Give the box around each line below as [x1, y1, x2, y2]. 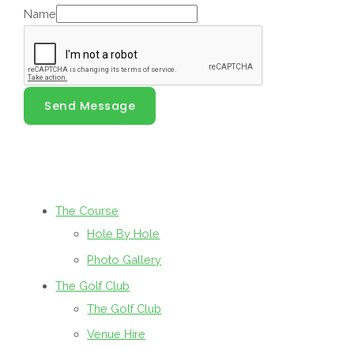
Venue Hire [87, 327, 146, 341]
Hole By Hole [87, 227, 160, 241]
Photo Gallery [87, 253, 162, 267]
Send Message [44, 97, 136, 114]
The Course [55, 204, 119, 218]
